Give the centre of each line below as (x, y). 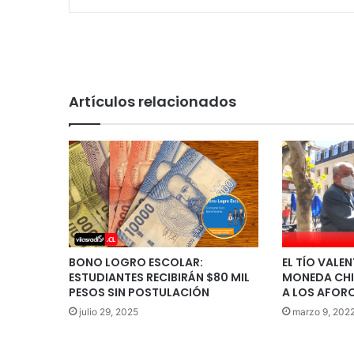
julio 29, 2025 (109, 311)
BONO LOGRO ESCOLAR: (136, 262)
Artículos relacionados (153, 101)
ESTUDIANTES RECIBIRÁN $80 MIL (159, 277)
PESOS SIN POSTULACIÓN (139, 292)
